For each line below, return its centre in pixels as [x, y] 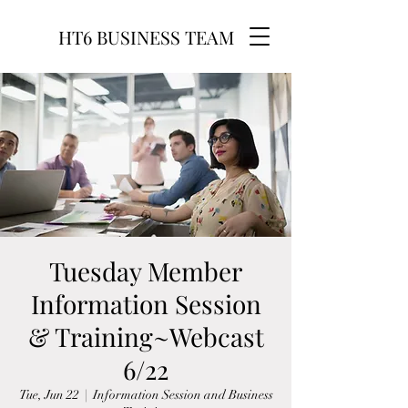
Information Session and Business [183, 395]
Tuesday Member [146, 271]
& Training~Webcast [146, 337]
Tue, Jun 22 [49, 395]
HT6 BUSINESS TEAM [146, 37]
